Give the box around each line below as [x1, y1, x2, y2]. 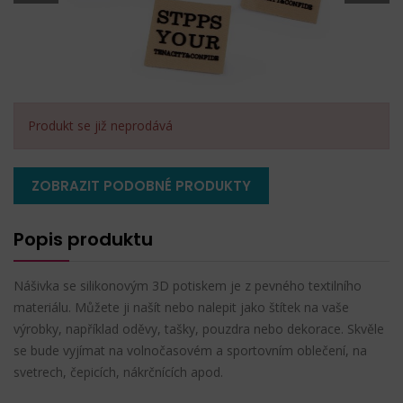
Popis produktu [13, 226, 153, 252]
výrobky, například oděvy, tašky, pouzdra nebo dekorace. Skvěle [13, 319, 384, 337]
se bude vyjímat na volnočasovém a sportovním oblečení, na [13, 341, 367, 359]
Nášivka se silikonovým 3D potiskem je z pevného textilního [13, 276, 362, 294]
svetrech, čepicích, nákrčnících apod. [13, 363, 223, 381]
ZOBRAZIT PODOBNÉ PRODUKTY [31, 175, 251, 195]
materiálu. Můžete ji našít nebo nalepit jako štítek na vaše [13, 298, 349, 316]
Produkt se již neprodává [28, 116, 173, 134]
